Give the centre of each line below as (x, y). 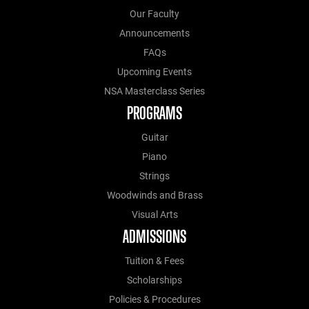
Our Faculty (154, 14)
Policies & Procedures (154, 300)
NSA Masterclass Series (154, 92)
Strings (154, 177)
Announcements (154, 34)
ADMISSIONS (154, 237)
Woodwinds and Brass (154, 196)
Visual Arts (154, 215)
